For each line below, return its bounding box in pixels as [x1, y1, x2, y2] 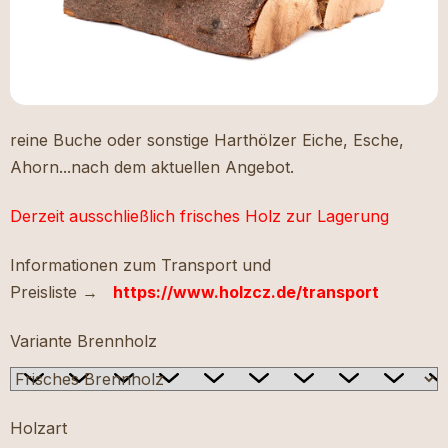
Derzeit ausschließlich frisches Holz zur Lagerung [10, 206, 389, 227]
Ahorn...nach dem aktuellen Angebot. [10, 157, 294, 178]
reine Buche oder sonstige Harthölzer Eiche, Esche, [10, 130, 404, 151]
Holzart [10, 418, 67, 439]
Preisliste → [10, 282, 98, 303]
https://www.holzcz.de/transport [113, 282, 379, 303]
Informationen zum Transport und [10, 255, 271, 276]
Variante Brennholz [10, 331, 157, 352]
